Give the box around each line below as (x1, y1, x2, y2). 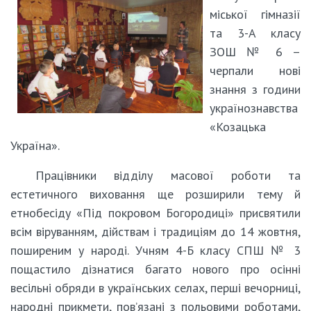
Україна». (10, 137, 60, 153)
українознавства (210, 99, 298, 116)
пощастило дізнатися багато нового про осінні (10, 260, 301, 277)
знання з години (210, 81, 301, 97)
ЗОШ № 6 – (210, 43, 301, 60)
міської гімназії (210, 6, 301, 22)
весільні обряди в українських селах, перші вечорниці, (10, 279, 301, 296)
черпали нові (210, 62, 301, 78)
